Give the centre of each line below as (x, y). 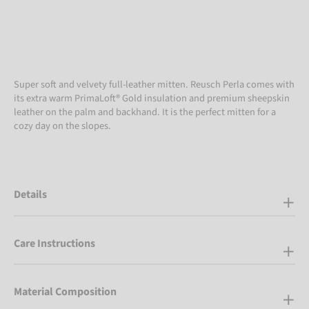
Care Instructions (54, 243)
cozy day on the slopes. (62, 126)
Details (30, 195)
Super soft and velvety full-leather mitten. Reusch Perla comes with (154, 85)
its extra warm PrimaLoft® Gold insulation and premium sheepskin (152, 99)
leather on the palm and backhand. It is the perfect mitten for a (145, 112)
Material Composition (65, 292)
